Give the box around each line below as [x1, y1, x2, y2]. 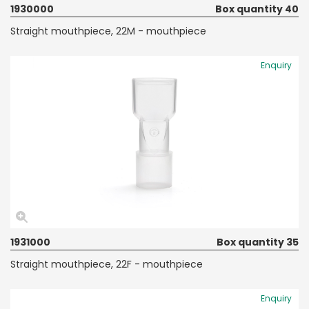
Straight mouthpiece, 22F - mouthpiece [10, 257, 203, 271]
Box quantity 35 [217, 235, 299, 249]
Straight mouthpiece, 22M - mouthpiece [10, 23, 206, 38]
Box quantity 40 [215, 1, 299, 16]
